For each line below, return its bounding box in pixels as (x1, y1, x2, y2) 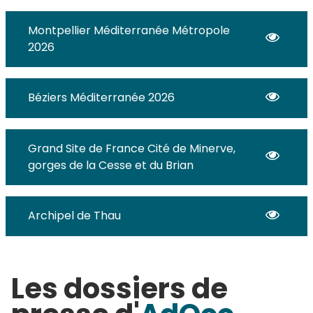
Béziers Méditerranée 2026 (28, 89, 175, 106)
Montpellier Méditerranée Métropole (28, 22, 230, 38)
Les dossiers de (11, 269, 228, 309)
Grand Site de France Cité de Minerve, (28, 140, 235, 156)
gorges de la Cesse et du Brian (28, 156, 194, 173)
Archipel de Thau (28, 208, 121, 224)
